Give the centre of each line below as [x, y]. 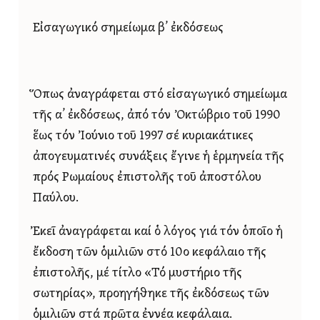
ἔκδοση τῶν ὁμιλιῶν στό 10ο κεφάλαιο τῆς [150, 253]
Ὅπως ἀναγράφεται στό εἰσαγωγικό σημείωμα [160, 95]
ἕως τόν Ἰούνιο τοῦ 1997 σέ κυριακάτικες [143, 136]
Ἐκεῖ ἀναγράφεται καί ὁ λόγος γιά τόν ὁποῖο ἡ [158, 232]
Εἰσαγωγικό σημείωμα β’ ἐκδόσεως [128, 29]
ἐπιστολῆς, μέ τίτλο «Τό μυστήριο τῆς [137, 274]
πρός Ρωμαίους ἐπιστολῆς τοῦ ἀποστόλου [147, 178]
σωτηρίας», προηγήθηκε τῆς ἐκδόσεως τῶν [151, 294]
